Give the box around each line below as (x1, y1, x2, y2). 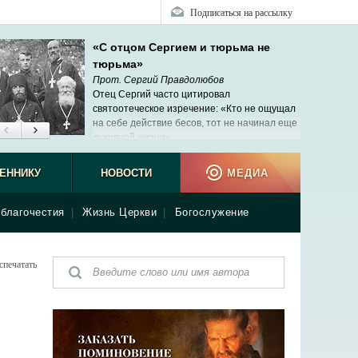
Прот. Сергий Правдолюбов (93, 74, 224, 86)
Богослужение (174, 206, 249, 218)
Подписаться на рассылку (190, 6, 292, 18)
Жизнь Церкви (82, 206, 157, 218)
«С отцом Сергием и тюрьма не (93, 41, 270, 54)
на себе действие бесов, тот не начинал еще (93, 117, 297, 129)
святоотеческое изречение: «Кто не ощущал (93, 103, 296, 114)
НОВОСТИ (100, 167, 152, 179)
